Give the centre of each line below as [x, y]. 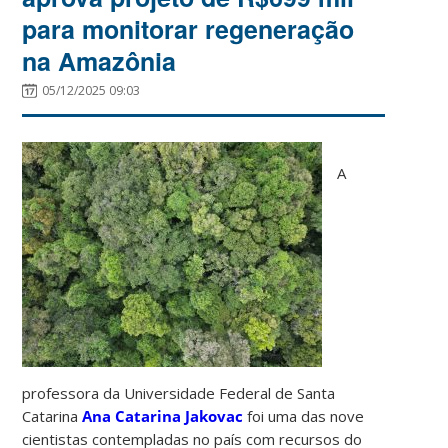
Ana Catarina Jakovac [163, 415]
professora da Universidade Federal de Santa [179, 392]
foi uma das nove [304, 415]
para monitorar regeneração [188, 28]
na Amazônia [99, 60]
